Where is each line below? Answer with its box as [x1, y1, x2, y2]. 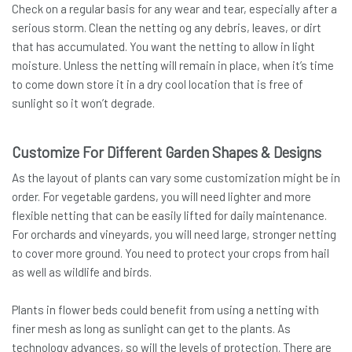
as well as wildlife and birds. [12, 264, 152, 279]
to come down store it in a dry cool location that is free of [12, 76, 303, 91]
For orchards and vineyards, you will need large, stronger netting [12, 226, 336, 241]
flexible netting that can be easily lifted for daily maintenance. [12, 207, 327, 222]
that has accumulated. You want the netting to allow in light [12, 38, 315, 53]
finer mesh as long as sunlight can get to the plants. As [12, 321, 291, 335]
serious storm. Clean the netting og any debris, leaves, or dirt [12, 20, 321, 35]
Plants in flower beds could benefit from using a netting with [12, 302, 319, 317]
